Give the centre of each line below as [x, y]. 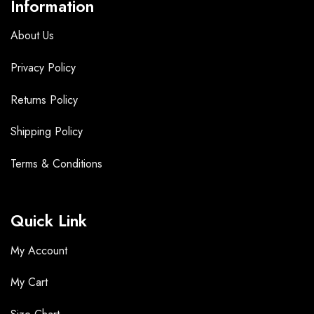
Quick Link [49, 221]
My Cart [29, 282]
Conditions [77, 164]
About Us [32, 36]
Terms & [32, 164]
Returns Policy [44, 100]
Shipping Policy [47, 132]
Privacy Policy [43, 67]
